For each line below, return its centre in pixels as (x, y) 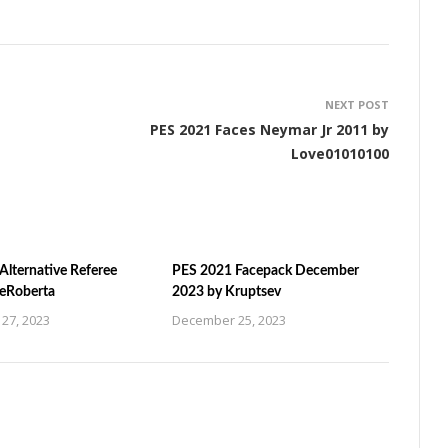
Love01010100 (340, 153)
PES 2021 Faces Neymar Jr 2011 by (269, 129)
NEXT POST (357, 104)
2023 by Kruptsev (227, 292)
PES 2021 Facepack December (266, 271)
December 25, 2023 (229, 320)
